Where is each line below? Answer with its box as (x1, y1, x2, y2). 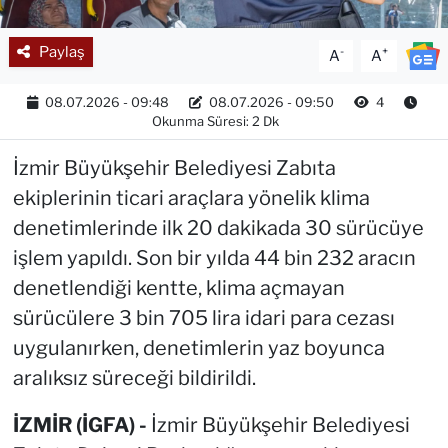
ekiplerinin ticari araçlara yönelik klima (12, 185, 370, 210)
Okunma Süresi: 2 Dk (152, 112, 279, 129)
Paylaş (38, 42, 85, 61)
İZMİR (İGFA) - (12, 412, 151, 437)
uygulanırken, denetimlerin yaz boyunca (12, 335, 385, 360)
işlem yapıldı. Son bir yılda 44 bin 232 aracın (12, 245, 416, 270)
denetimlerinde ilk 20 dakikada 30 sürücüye (12, 215, 424, 240)
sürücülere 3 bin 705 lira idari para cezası (12, 305, 395, 330)
